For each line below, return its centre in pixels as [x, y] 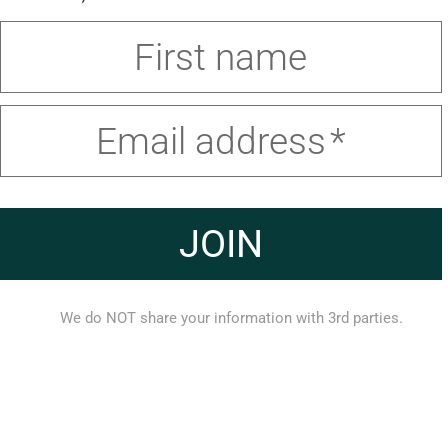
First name [220, 57]
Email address [210, 141]
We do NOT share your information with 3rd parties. [231, 318]
